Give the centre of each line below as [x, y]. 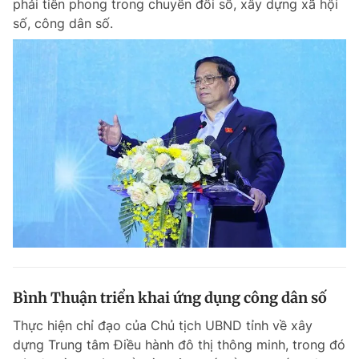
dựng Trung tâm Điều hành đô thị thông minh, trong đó [179, 345]
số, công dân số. [63, 24]
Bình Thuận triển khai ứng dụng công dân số [170, 298]
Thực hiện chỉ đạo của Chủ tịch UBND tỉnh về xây [163, 326]
